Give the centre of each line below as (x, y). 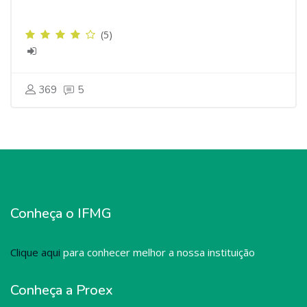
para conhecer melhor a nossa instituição (158, 252)
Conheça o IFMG (61, 213)
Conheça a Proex (62, 290)
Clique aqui (35, 252)
